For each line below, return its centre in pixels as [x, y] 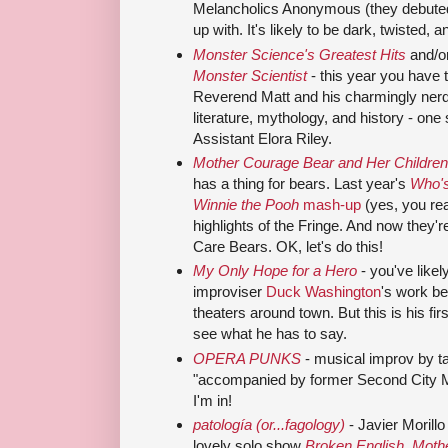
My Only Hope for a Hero [275, 271]
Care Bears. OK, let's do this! [288, 247]
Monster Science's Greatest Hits [299, 54]
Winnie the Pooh [246, 205]
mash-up [330, 205]
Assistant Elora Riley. [262, 138]
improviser [229, 292]
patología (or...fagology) [269, 424]
